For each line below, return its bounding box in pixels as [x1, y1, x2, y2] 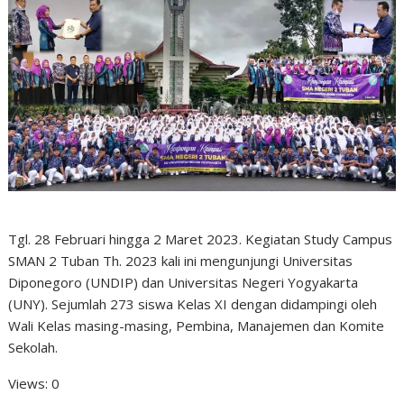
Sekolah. [8, 337, 59, 356]
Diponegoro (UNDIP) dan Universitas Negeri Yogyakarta [8, 272, 359, 291]
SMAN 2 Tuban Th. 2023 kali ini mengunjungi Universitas [8, 251, 353, 270]
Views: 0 [8, 373, 60, 392]
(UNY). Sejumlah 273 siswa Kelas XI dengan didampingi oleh [8, 294, 378, 313]
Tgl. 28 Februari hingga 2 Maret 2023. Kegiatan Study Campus [8, 229, 393, 248]
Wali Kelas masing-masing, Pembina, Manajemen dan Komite [8, 316, 385, 335]
